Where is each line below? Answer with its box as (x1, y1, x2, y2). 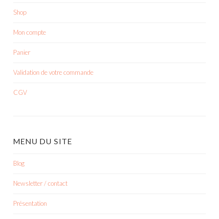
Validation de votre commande (13, 68, 93, 76)
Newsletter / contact (13, 179, 67, 187)
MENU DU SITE (13, 136, 72, 146)
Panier (13, 48, 30, 56)
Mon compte (13, 28, 46, 36)
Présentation (13, 199, 47, 207)
